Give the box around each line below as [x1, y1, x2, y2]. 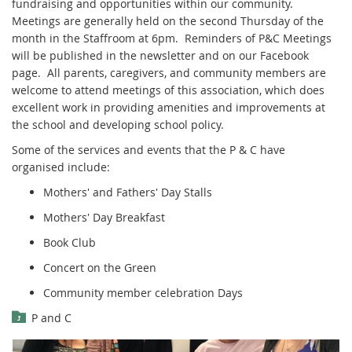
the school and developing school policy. [12, 116, 224, 132]
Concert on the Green [43, 259, 156, 275]
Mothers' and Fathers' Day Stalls [43, 184, 212, 200]
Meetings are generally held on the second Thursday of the [12, 13, 324, 28]
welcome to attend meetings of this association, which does [12, 82, 324, 97]
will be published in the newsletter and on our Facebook [12, 47, 309, 63]
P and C [31, 310, 71, 325]
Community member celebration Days [43, 284, 243, 300]
